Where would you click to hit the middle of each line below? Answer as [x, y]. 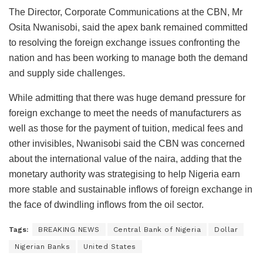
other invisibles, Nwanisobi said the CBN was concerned [127, 143]
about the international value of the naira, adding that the [125, 159]
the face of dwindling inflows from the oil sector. [106, 204]
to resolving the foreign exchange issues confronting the [124, 42]
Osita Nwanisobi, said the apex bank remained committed [128, 27]
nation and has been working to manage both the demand [128, 58]
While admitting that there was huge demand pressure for [127, 97]
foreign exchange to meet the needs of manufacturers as [125, 113]
